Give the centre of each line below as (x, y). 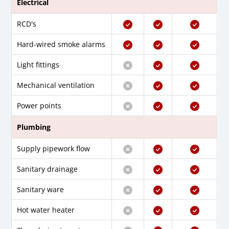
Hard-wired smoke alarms (61, 44)
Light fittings (38, 65)
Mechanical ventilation (56, 85)
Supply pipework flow (54, 149)
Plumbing (34, 127)
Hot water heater (46, 210)
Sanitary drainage (48, 169)
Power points (39, 106)
